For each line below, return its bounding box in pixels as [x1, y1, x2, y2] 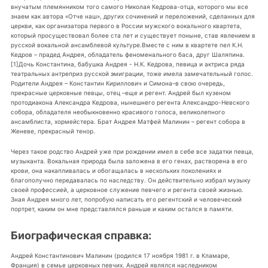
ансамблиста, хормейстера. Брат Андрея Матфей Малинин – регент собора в [10, 117, 245, 125]
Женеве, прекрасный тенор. [10, 127, 95, 135]
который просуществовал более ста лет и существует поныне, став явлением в [10, 31, 255, 39]
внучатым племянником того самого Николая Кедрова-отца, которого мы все [10, 2, 248, 10]
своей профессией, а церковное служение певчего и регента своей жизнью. [10, 185, 243, 193]
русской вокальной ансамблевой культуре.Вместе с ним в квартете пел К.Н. [10, 41, 243, 48]
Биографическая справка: [10, 229, 151, 242]
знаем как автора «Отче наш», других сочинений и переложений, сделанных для [10, 12, 255, 20]
